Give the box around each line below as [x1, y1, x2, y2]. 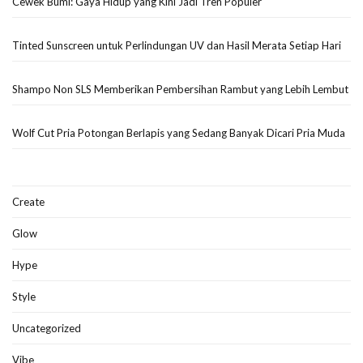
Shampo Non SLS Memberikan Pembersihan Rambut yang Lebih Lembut [12, 82, 348, 96]
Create [12, 194, 45, 208]
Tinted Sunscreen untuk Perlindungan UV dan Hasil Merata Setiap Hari [12, 38, 341, 52]
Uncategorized [12, 321, 81, 335]
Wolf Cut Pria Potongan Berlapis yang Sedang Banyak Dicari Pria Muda [12, 126, 345, 139]
